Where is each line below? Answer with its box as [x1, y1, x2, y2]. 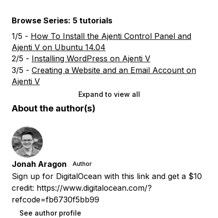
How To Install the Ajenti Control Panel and [31, 31, 191, 41]
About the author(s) [12, 103, 95, 113]
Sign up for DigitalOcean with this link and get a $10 [12, 171, 202, 181]
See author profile [19, 208, 81, 217]
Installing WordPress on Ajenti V [32, 53, 150, 63]
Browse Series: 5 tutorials [12, 15, 112, 25]
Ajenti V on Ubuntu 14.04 [12, 42, 106, 52]
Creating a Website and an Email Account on [32, 65, 196, 75]
